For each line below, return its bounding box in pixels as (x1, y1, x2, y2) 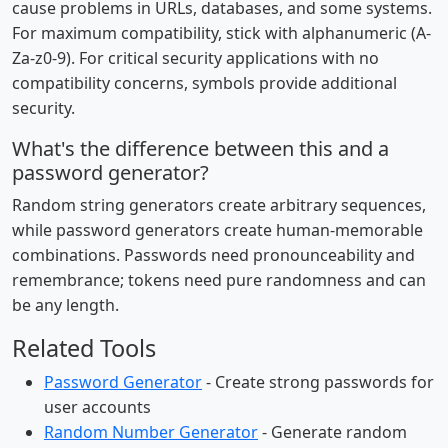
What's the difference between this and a (12, 135, 389, 162)
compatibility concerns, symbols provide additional (12, 72, 397, 94)
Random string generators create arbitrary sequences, (12, 194, 426, 216)
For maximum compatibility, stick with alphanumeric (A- (12, 22, 431, 44)
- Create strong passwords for (202, 371, 434, 393)
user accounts (44, 396, 151, 418)
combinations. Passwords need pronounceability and (12, 244, 415, 266)
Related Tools (12, 332, 156, 364)
